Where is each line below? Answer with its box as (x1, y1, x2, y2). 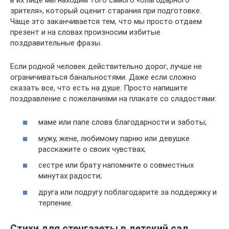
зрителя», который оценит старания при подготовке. (10, 6, 201, 15)
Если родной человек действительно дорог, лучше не (10, 61, 202, 71)
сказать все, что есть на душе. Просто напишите (10, 83, 188, 93)
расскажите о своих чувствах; (38, 144, 146, 154)
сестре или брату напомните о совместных (38, 161, 194, 170)
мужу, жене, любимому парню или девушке (38, 133, 190, 143)
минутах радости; (38, 171, 102, 181)
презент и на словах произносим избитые (10, 27, 161, 37)
